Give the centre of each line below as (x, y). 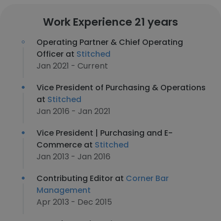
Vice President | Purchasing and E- (105, 133)
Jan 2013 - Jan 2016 (74, 157)
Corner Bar (147, 178)
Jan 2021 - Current (72, 66)
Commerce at (66, 145)
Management (64, 190)
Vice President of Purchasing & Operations (121, 88)
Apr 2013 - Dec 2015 (74, 202)
